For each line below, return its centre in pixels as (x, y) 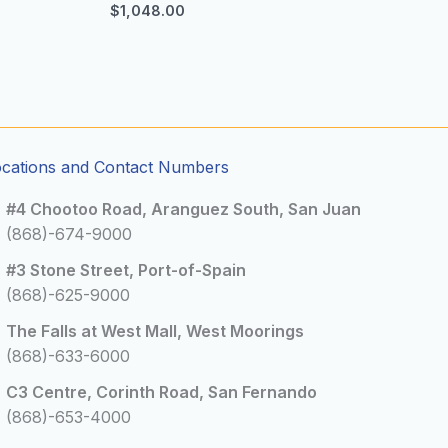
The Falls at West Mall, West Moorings (154, 331)
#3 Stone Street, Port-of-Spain (125, 270)
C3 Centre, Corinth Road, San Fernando (161, 392)
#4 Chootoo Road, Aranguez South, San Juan (183, 209)
